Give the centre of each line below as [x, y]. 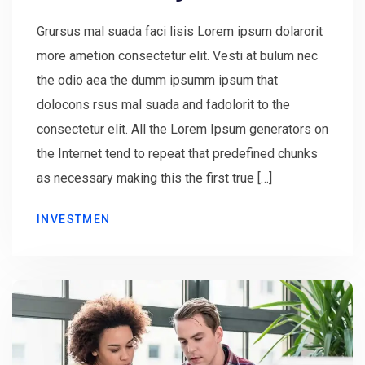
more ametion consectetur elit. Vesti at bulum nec [177, 56]
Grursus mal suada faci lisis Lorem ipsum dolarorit [180, 31]
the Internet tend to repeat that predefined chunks [177, 154]
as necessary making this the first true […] [154, 178]
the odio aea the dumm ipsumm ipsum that [157, 80]
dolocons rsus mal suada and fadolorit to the [163, 105]
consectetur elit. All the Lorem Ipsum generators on [182, 129]
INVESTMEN [74, 219]
